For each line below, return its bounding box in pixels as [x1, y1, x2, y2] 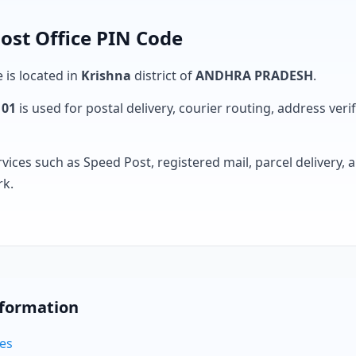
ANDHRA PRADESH [195, 67, 313, 84]
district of [131, 67, 195, 84]
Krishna [81, 67, 131, 84]
